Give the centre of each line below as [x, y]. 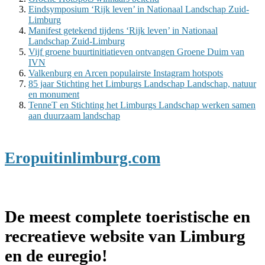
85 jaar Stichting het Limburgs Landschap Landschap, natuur [142, 83]
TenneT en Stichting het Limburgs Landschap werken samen [142, 105]
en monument [54, 94]
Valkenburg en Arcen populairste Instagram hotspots [126, 73]
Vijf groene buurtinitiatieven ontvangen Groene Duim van [136, 51]
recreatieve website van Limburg [125, 236]
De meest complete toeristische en [127, 217]
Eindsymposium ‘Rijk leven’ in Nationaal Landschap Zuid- [139, 9]
